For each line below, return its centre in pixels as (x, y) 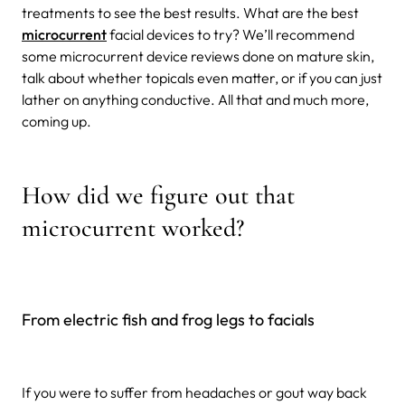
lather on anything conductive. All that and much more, (195, 99)
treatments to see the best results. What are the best (190, 12)
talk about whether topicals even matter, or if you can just (202, 77)
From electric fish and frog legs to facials (168, 319)
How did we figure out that (158, 195)
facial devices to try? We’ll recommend (231, 34)
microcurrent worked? (133, 227)
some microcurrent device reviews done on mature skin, (198, 56)
